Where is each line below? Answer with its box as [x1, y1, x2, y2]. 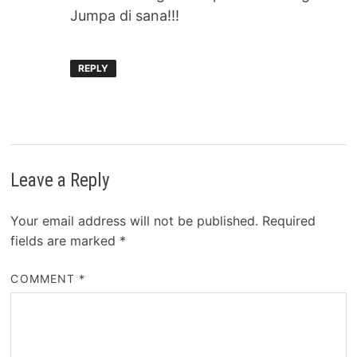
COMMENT [10, 272, 80, 286]
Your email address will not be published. [10, 213, 259, 229]
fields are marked [10, 233, 120, 249]
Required [262, 213, 316, 229]
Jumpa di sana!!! [70, 6, 180, 24]
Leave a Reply [10, 170, 111, 192]
